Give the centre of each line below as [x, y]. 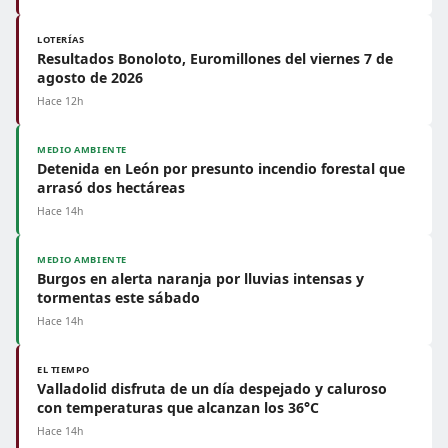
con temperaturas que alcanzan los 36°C [178, 407]
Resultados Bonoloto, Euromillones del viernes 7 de [215, 58]
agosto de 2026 [90, 77]
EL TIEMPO [64, 369]
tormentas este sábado [118, 297]
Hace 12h [60, 101]
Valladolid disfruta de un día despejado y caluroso [212, 388]
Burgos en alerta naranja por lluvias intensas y [200, 278]
